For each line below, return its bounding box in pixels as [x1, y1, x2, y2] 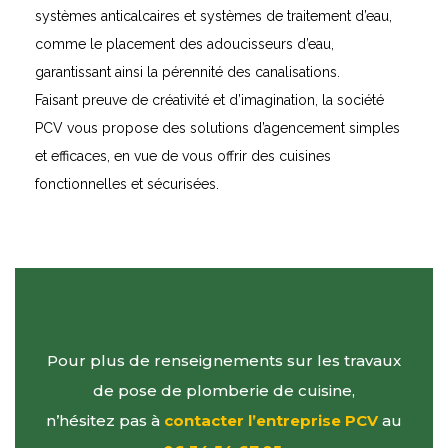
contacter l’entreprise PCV [164, 410, 378, 430]
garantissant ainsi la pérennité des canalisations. [35, 63, 340, 80]
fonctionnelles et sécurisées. [35, 175, 219, 192]
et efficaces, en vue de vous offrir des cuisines [35, 147, 331, 164]
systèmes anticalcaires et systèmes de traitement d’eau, [35, 7, 392, 24]
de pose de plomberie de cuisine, [93, 380, 355, 400]
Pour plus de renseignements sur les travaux [47, 350, 401, 370]
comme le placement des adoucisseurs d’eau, [35, 35, 334, 52]
